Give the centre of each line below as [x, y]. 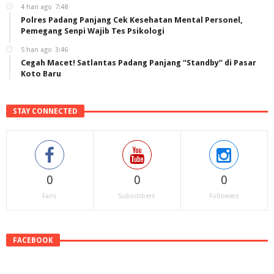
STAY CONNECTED [45, 112]
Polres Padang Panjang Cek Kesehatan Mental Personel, [132, 20]
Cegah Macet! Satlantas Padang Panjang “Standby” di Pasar [139, 63]
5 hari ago [36, 50]
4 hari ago [36, 7]
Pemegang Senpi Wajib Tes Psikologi [93, 31]
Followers [224, 196]
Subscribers [137, 196]
